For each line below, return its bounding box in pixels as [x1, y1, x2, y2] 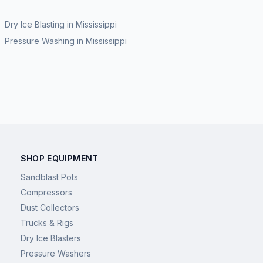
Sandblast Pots [20, 172, 78, 182]
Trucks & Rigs [20, 218, 73, 228]
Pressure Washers [20, 248, 91, 258]
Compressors [20, 187, 72, 197]
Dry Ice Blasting [5, 19, 65, 29]
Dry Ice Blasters [20, 233, 81, 243]
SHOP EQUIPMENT [20, 153, 99, 163]
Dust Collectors [20, 203, 79, 213]
